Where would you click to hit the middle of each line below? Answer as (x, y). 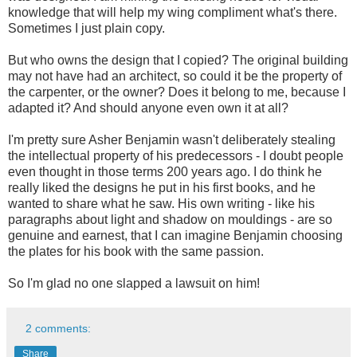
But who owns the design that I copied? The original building (178, 60)
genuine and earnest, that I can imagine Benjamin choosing (175, 235)
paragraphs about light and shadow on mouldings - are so (170, 219)
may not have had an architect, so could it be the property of (175, 76)
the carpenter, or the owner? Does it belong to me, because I (177, 92)
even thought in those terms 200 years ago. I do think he (165, 171)
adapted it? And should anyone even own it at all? (148, 108)
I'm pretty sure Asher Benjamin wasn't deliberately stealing (172, 139)
